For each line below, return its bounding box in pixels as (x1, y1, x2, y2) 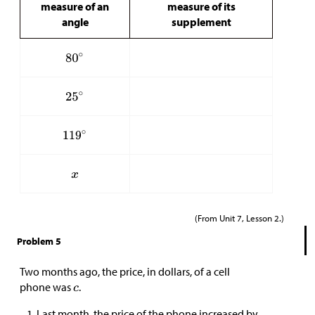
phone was (20, 279, 73, 294)
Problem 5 (17, 234, 61, 247)
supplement (171, 14, 231, 29)
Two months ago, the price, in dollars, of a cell (20, 264, 230, 278)
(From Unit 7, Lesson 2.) (195, 211, 284, 224)
